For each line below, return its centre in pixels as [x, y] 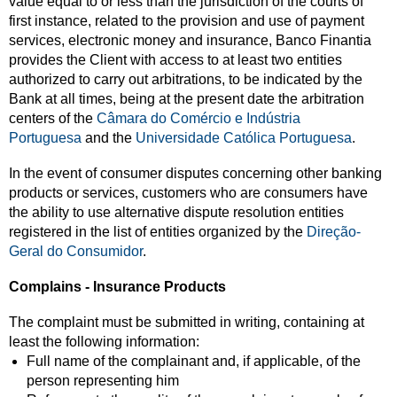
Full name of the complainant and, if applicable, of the [194, 361]
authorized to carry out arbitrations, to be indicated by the [186, 79]
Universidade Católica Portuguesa [244, 138]
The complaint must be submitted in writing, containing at [187, 322]
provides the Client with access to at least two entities [175, 60]
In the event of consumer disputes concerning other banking [195, 173]
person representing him [103, 381]
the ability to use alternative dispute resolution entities [176, 212]
